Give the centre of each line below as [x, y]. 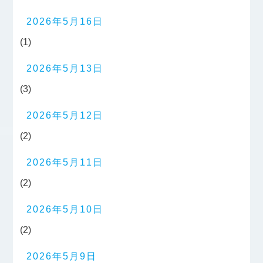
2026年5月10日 [65, 210]
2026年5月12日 [65, 116]
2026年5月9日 [62, 257]
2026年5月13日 [65, 69]
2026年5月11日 [65, 163]
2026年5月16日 [65, 22]
